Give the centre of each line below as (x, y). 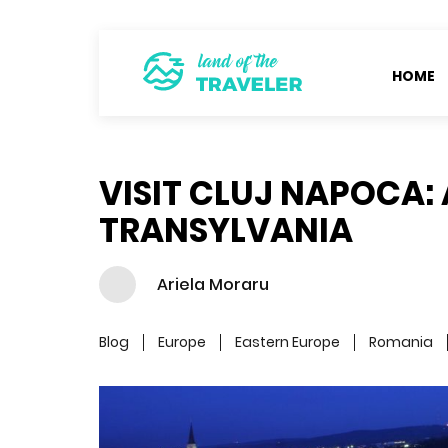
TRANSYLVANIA (226, 230)
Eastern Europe (287, 342)
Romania (401, 342)
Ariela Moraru (213, 284)
